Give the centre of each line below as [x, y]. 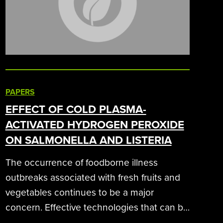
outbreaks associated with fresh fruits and [93, 177]
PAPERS [20, 92]
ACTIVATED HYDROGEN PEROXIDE [95, 124]
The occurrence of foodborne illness [81, 162]
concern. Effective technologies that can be [97, 207]
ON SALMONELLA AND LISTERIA [88, 140]
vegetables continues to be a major [79, 192]
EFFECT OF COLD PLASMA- [76, 109]
